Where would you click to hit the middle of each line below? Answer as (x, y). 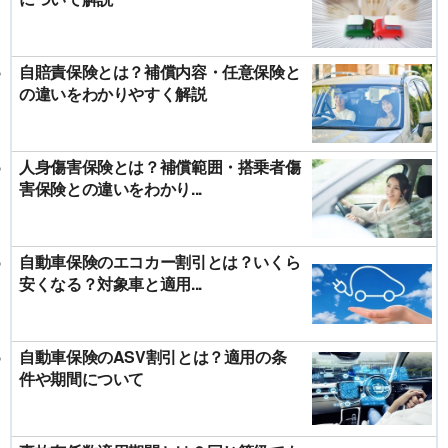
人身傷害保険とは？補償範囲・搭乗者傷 (160, 166)
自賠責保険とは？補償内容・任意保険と (160, 71)
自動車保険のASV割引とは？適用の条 (153, 356)
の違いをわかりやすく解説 (113, 93)
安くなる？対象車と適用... (110, 283)
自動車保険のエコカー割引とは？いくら (160, 261)
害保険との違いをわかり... (110, 188)
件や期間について (81, 378)
